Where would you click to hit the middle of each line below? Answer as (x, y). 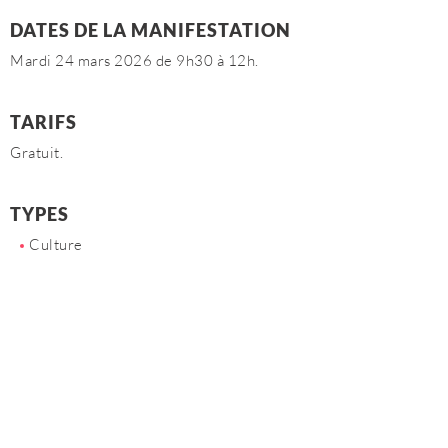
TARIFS (43, 122)
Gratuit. (36, 152)
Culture (56, 244)
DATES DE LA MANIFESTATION (150, 30)
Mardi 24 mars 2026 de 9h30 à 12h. (134, 60)
